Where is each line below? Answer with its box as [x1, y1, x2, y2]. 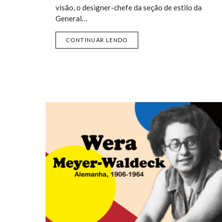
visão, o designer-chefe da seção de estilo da [55, 3, 202, 12]
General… [55, 14, 87, 23]
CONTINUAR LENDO [66, 37, 128, 43]
